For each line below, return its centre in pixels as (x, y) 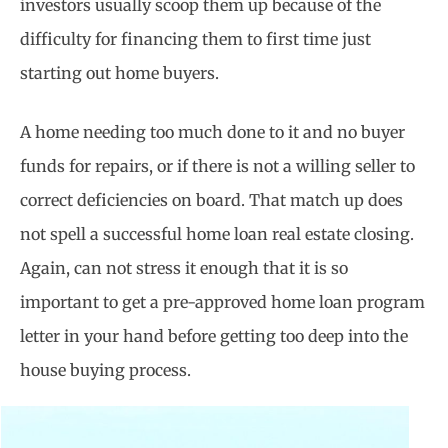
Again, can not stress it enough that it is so (184, 268)
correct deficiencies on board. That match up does (211, 200)
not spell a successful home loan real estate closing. (217, 234)
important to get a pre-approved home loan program (222, 302)
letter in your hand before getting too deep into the (214, 336)
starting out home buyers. (119, 72)
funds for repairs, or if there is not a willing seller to (217, 166)
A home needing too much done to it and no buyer (212, 132)
